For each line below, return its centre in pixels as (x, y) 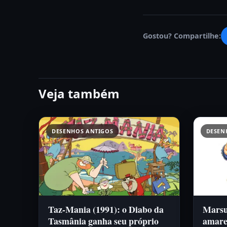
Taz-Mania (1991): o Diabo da (106, 210)
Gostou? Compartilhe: (182, 36)
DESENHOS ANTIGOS (83, 131)
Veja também (79, 93)
